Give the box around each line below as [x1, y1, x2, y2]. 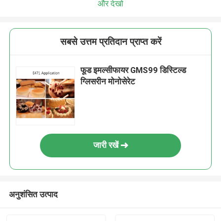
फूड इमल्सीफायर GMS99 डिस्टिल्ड [80, 65, 186, 75]
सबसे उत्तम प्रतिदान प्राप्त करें [60, 36, 161, 48]
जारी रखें [93, 140, 118, 150]
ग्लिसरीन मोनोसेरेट [80, 76, 136, 87]
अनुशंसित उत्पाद [8, 189, 58, 199]
